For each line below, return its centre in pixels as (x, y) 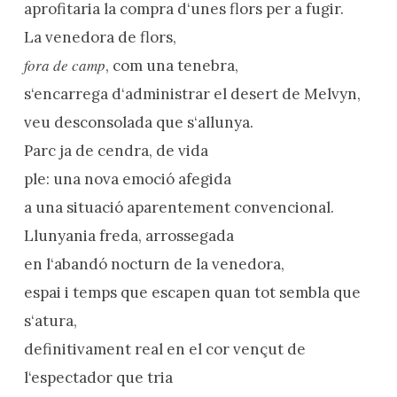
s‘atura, (50, 320)
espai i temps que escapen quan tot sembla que (192, 292)
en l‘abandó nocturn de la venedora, (154, 264)
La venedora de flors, (100, 37)
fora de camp (64, 65)
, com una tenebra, (171, 65)
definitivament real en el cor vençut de (164, 349)
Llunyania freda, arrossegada (128, 235)
